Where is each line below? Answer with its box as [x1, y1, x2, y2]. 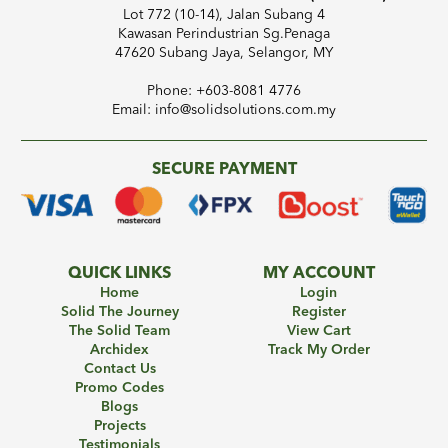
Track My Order [267, 343, 370, 358]
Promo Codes [75, 381, 164, 396]
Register [291, 305, 346, 320]
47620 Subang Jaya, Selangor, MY [115, 46, 333, 61]
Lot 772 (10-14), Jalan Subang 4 [123, 8, 325, 23]
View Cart [286, 324, 351, 339]
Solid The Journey [60, 305, 179, 320]
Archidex [90, 343, 149, 358]
